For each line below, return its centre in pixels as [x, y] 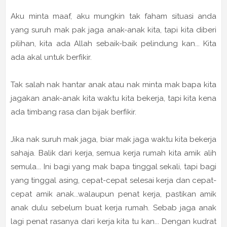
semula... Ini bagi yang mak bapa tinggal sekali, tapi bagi [113, 167]
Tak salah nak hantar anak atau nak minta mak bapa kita [113, 85]
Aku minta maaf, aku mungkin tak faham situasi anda [113, 16]
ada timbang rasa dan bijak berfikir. [73, 112]
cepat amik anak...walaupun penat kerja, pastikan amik [113, 194]
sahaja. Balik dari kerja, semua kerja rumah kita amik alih [113, 153]
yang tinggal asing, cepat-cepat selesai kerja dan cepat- [113, 181]
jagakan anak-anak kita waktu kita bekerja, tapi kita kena [113, 99]
